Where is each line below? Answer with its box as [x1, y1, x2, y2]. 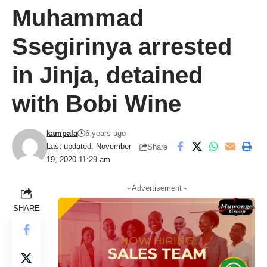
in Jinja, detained [12, 62, 203, 88]
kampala [46, 129, 78, 138]
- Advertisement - [127, 184, 187, 193]
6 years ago [85, 129, 126, 138]
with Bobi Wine [12, 91, 181, 117]
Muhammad [12, 5, 144, 31]
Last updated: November [46, 142, 132, 151]
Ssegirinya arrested [12, 33, 232, 60]
